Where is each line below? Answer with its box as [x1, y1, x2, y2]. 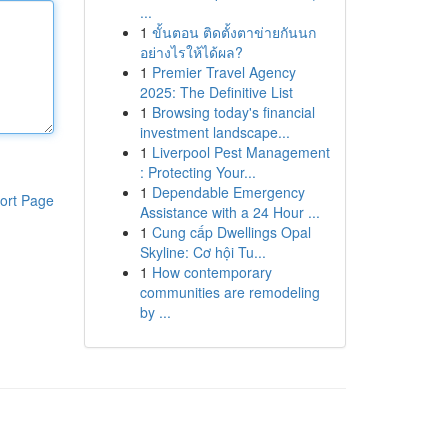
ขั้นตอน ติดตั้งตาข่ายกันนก [151, 22, 316, 42]
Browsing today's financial [151, 102, 315, 122]
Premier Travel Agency [151, 62, 296, 82]
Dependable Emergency [151, 182, 305, 202]
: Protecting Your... [139, 162, 256, 182]
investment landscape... [139, 122, 290, 142]
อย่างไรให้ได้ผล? [139, 42, 243, 62]
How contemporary [151, 262, 272, 282]
